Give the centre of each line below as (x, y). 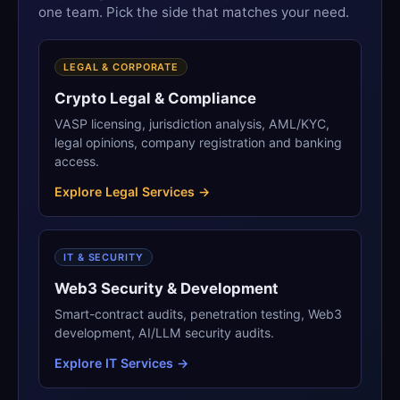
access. (77, 161)
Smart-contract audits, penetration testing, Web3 (199, 313)
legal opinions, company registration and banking (199, 142)
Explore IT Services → (122, 363)
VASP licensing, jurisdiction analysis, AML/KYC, (192, 123)
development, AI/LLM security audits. (165, 332)
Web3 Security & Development (167, 288)
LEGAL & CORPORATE (121, 67)
